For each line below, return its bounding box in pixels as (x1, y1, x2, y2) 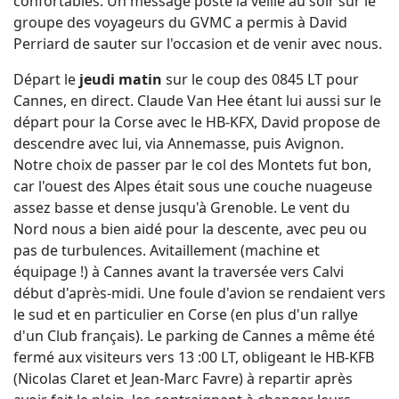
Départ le (13, 69, 79, 89)
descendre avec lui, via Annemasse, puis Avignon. (13, 133, 344, 153)
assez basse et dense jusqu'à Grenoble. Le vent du (13, 197, 350, 217)
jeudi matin (79, 69, 166, 89)
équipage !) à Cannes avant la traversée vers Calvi (13, 261, 344, 281)
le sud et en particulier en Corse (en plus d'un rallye (13, 304, 358, 324)
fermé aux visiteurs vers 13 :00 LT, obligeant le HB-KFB (13, 346, 374, 367)
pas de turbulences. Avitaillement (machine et (13, 240, 320, 260)
